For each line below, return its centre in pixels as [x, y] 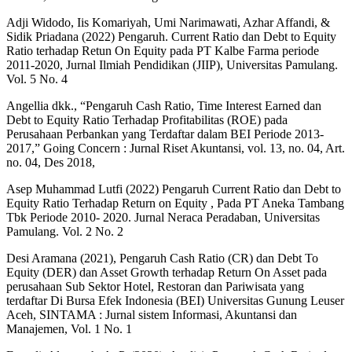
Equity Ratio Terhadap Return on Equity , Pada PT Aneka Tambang [175, 203]
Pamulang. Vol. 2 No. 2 [65, 232]
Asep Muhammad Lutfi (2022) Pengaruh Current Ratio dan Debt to [174, 189]
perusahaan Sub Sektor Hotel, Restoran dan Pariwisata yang [155, 287]
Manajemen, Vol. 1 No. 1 [69, 329]
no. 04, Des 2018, [51, 163]
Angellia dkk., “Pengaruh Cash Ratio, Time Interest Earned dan [164, 106]
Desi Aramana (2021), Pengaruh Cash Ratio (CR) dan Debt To [162, 258]
